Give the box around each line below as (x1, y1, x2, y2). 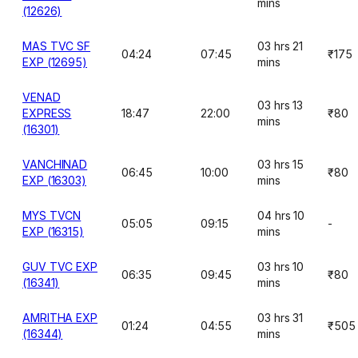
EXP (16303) (22, 173, 87, 187)
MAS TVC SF (22, 39, 91, 53)
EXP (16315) (22, 225, 85, 238)
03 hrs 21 (257, 39, 304, 53)
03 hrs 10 (257, 260, 304, 273)
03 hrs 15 (257, 157, 304, 171)
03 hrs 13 (257, 98, 304, 112)
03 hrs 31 (257, 311, 304, 324)
